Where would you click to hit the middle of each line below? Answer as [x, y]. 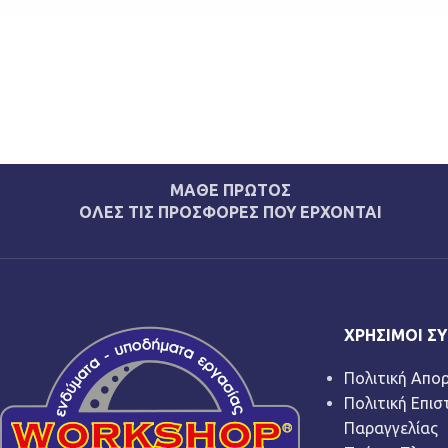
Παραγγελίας [390, 428]
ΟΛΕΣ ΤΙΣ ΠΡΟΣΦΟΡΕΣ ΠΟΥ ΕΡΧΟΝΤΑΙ [230, 212]
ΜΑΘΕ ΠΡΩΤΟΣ [230, 190]
